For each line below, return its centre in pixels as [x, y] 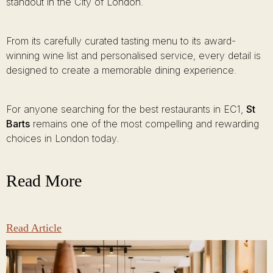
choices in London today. [62, 138]
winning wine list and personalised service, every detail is [133, 55]
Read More [44, 181]
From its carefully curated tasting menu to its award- [121, 41]
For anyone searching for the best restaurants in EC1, [126, 109]
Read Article [34, 228]
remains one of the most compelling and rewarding [144, 124]
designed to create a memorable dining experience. [121, 70]
